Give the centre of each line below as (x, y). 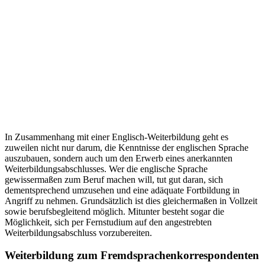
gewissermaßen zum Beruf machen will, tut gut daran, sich (114, 179)
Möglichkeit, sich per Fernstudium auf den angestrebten (108, 222)
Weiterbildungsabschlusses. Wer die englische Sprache (106, 169)
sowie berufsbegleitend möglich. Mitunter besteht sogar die (114, 211)
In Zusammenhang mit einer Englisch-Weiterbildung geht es (117, 137)
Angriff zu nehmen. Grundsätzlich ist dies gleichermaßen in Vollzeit (131, 201)
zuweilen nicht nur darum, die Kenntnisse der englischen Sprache (127, 147)
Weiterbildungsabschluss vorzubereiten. (78, 232)
